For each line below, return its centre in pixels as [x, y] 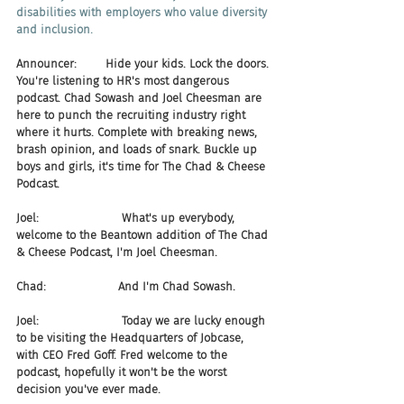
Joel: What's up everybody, [127, 218]
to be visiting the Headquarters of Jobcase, [132, 338]
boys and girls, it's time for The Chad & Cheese [142, 166]
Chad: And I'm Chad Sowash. [126, 286]
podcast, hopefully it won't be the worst [123, 372]
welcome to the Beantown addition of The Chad [144, 235]
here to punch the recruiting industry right [133, 115]
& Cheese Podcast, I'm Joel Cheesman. [117, 252]
